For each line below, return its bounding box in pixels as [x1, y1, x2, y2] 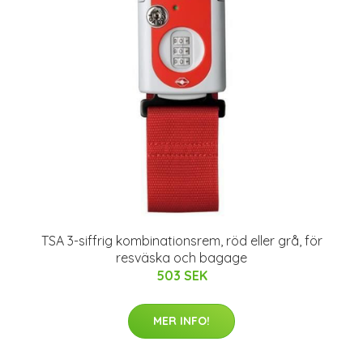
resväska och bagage [116, 250, 247, 266]
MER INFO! [153, 314, 210, 328]
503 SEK [156, 267, 207, 284]
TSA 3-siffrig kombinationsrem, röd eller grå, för [41, 233, 322, 249]
